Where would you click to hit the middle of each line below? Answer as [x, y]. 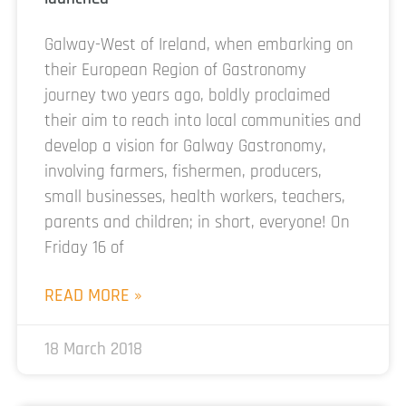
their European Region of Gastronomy [175, 70]
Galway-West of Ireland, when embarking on [199, 44]
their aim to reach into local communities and [203, 121]
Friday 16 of [84, 247]
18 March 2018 [93, 349]
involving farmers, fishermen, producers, [183, 171]
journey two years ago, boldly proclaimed [188, 95]
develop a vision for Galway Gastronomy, [185, 146]
